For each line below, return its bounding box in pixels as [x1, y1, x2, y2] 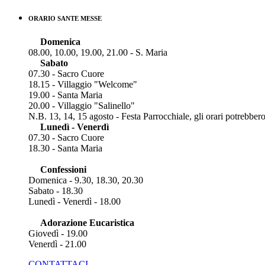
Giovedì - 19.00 [28, 228, 88, 239]
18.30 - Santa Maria [28, 143, 102, 154]
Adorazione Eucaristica [40, 218, 134, 228]
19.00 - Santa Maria [28, 90, 102, 101]
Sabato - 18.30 [28, 186, 83, 196]
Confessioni [40, 164, 86, 175]
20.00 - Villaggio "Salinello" [28, 101, 135, 111]
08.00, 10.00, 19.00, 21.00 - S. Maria [28, 47, 167, 58]
